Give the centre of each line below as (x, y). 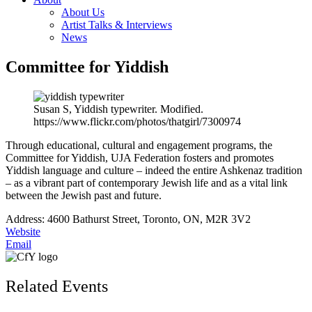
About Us (83, 12)
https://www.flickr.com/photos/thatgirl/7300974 (137, 121)
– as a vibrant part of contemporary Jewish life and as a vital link (147, 182)
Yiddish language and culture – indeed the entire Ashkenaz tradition (154, 170)
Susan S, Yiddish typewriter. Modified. (118, 109)
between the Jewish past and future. (84, 195)
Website (23, 231)
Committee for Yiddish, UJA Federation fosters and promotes (140, 157)
